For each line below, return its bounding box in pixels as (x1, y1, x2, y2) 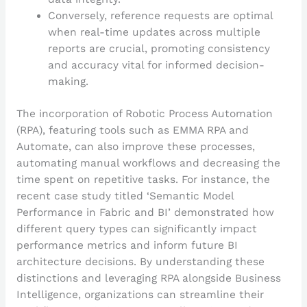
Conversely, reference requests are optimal (48, 9, 273, 22)
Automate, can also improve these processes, (16, 140, 255, 153)
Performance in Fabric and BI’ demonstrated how (16, 206, 274, 219)
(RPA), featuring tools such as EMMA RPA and (16, 124, 249, 137)
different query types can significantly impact (16, 223, 257, 236)
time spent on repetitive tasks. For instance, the (16, 173, 270, 186)
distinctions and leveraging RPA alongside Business (16, 272, 281, 285)
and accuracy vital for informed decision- (48, 58, 265, 71)
